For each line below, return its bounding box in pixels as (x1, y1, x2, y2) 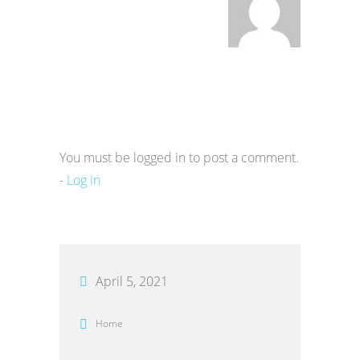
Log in (67, 170, 100, 189)
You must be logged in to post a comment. (59, 148, 299, 166)
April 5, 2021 (96, 272, 168, 290)
